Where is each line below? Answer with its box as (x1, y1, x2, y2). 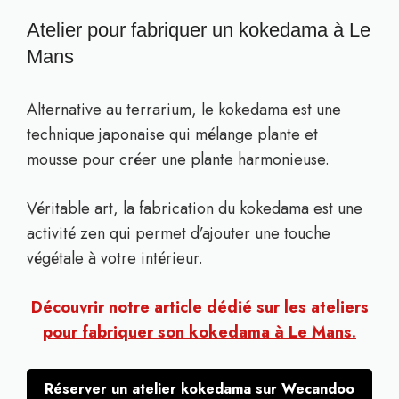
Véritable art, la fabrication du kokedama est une (27, 197, 362, 220)
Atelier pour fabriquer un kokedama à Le (27, 19, 370, 41)
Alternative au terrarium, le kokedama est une (27, 98, 341, 121)
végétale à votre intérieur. (27, 247, 203, 270)
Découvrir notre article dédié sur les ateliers (30, 296, 369, 319)
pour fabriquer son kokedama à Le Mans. (43, 321, 356, 344)
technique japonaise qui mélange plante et (27, 123, 318, 146)
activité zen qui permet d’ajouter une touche (27, 222, 330, 245)
